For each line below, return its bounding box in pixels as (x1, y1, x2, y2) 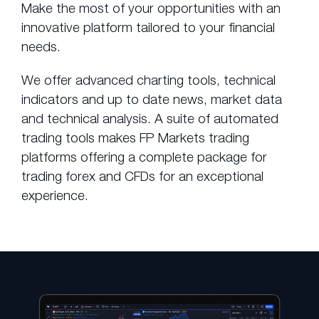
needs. (21, 38, 61, 54)
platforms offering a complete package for (21, 149, 267, 164)
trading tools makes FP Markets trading (21, 130, 249, 145)
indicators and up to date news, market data (21, 91, 282, 107)
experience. (21, 187, 88, 203)
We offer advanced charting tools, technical (21, 72, 276, 88)
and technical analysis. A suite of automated (21, 110, 278, 126)
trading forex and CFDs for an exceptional (21, 168, 263, 184)
